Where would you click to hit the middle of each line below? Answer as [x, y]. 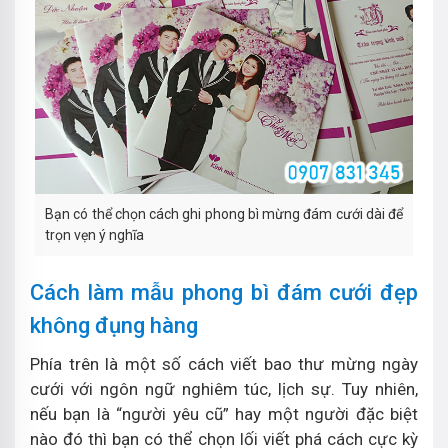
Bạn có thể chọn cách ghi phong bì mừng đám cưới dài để [224, 214]
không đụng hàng [114, 325]
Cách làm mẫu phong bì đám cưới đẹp [224, 292]
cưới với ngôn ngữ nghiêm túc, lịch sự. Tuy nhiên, [224, 389]
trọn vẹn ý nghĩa [94, 235]
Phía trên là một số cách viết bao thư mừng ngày [224, 364]
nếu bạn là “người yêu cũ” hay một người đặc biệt [224, 414]
